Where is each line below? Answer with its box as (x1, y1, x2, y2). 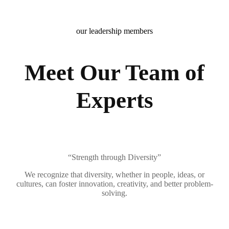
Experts (76, 87, 153, 113)
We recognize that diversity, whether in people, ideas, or (25, 170, 204, 179)
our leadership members (76, 27, 153, 35)
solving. (102, 189, 127, 197)
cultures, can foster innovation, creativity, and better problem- (16, 179, 213, 188)
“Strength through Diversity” (68, 153, 161, 162)
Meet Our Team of (25, 60, 204, 85)
